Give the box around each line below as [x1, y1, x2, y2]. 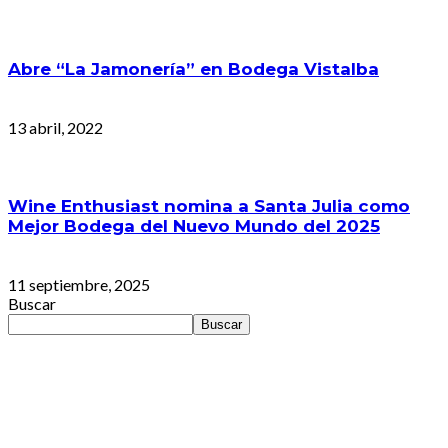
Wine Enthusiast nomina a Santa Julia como [8, 195, 410, 216]
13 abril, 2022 [8, 118, 103, 138]
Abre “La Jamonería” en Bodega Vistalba [8, 58, 379, 79]
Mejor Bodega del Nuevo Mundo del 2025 [8, 215, 380, 236]
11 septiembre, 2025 [8, 275, 150, 295]
